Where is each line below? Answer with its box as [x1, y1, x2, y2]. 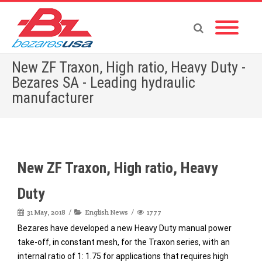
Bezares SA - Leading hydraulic [12, 74, 195, 91]
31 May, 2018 [27, 208, 65, 216]
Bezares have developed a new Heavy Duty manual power [18, 223, 232, 233]
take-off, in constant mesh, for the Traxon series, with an [18, 237, 230, 247]
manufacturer [12, 89, 94, 106]
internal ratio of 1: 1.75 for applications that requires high [18, 251, 229, 261]
